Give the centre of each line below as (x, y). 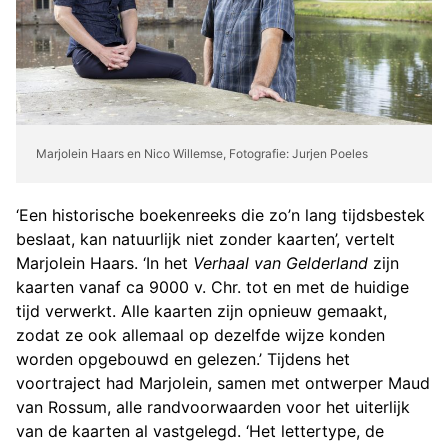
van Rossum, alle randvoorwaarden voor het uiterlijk (213, 406)
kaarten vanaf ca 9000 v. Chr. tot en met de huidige (212, 286)
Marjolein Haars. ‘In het (104, 262)
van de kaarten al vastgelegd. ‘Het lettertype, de (200, 430)
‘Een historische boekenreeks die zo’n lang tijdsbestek (220, 214)
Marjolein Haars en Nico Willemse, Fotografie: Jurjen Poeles (202, 153)
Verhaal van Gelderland (280, 262)
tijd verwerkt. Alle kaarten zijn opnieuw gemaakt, (201, 310)
